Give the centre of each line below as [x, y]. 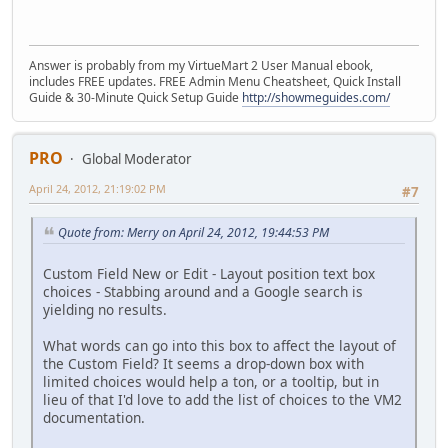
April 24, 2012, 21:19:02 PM [97, 188]
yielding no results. [105, 309]
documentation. [94, 417]
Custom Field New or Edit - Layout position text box [209, 273]
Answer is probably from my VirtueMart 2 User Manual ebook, [201, 65]
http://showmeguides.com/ [316, 97]
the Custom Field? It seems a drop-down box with [203, 363]
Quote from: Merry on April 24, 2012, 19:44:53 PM [193, 233]
